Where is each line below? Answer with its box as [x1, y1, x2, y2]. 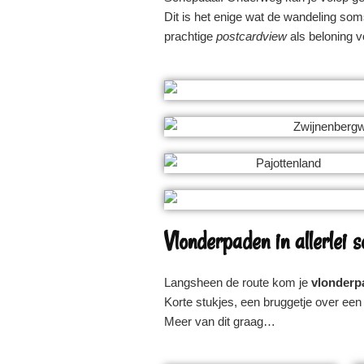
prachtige [164, 28, 216, 43]
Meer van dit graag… [164, 314, 275, 328]
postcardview [216, 28, 287, 43]
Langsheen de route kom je [164, 275, 308, 289]
